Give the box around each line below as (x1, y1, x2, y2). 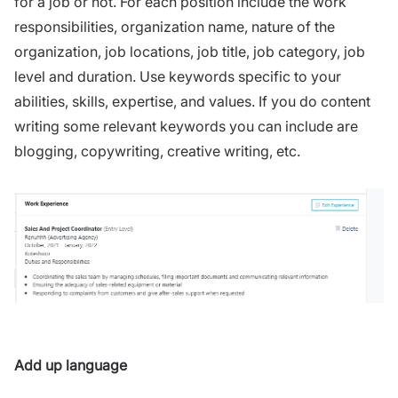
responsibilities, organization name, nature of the (14, 17, 335, 36)
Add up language (14, 356, 131, 375)
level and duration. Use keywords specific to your (14, 67, 341, 85)
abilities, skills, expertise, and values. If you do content (14, 92, 370, 110)
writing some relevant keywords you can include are (14, 116, 358, 135)
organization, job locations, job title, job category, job (14, 42, 365, 60)
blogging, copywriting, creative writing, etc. (14, 141, 304, 160)
